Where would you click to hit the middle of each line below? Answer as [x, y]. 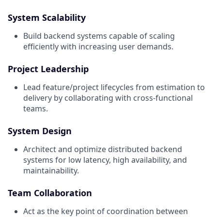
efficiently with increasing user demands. [98, 47]
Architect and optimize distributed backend [103, 149]
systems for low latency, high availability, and [105, 160]
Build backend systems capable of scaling [99, 36]
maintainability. [51, 171]
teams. [36, 109]
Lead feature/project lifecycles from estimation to [114, 87]
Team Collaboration [50, 193]
